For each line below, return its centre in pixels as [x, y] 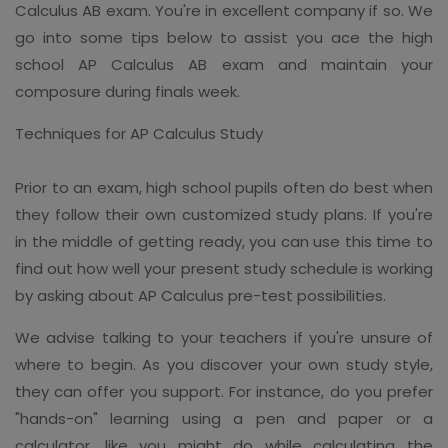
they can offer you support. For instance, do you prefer [224, 391]
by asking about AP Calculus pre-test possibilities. [200, 295]
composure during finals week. [127, 91]
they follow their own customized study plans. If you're [224, 214]
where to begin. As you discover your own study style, [224, 364]
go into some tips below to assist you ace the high [224, 37]
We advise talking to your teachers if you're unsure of [224, 337]
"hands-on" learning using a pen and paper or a [224, 418]
